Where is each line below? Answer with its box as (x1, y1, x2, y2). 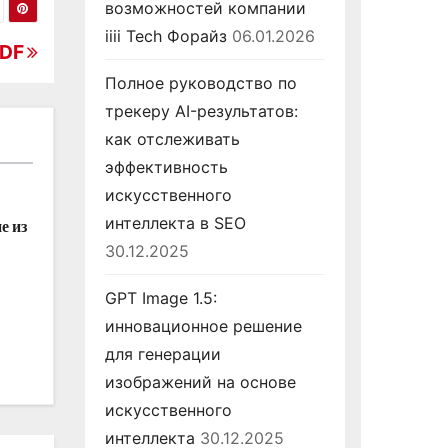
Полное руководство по (104, 73, 297, 93)
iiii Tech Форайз (104, 26, 227, 46)
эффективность (104, 157, 228, 177)
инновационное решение (104, 316, 302, 336)
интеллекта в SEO (104, 213, 246, 233)
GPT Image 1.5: (104, 288, 217, 308)
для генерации (104, 344, 221, 364)
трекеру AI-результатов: (104, 101, 298, 121)
